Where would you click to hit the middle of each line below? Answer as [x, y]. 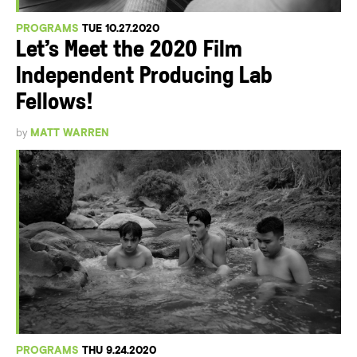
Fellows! [55, 104]
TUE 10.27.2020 [121, 29]
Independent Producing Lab [144, 77]
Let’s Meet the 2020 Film [129, 51]
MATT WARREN [70, 133]
